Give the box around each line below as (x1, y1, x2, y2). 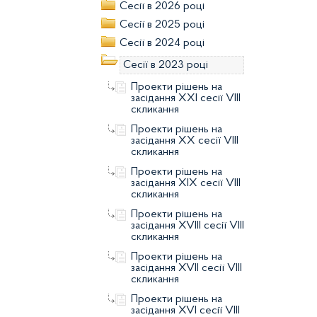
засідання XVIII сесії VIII (131, 220, 244, 231)
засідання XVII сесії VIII (131, 263, 242, 274)
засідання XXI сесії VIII (131, 93, 241, 104)
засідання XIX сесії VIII (131, 178, 241, 189)
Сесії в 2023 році (123, 59, 208, 71)
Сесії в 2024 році (120, 38, 204, 49)
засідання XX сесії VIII (131, 135, 238, 146)
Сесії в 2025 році (120, 19, 204, 30)
